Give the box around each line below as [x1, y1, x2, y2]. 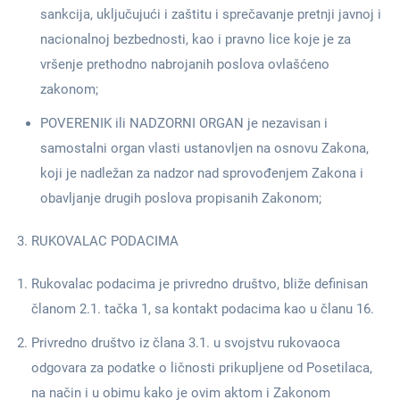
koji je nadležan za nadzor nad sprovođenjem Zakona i [40, 165, 363, 181]
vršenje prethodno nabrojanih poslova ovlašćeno [40, 56, 329, 72]
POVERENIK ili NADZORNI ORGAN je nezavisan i [40, 115, 328, 131]
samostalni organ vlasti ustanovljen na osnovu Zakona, [40, 140, 369, 156]
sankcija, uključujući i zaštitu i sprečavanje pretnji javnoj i [40, 6, 381, 22]
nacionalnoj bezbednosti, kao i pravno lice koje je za [40, 31, 351, 47]
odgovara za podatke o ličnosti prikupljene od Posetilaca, [31, 360, 372, 376]
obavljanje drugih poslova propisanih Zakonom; [40, 190, 321, 206]
